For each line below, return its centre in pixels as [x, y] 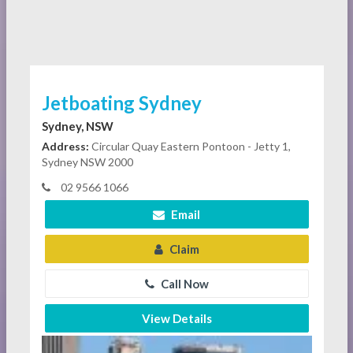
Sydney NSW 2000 [87, 162]
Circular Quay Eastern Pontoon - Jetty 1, [190, 146]
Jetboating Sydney [121, 103]
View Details [176, 318]
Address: [65, 146]
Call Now [183, 284]
